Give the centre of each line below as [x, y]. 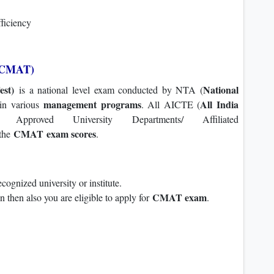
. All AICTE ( [171, 105]
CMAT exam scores [55, 134]
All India [220, 105]
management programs [92, 105]
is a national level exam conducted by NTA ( [109, 90]
